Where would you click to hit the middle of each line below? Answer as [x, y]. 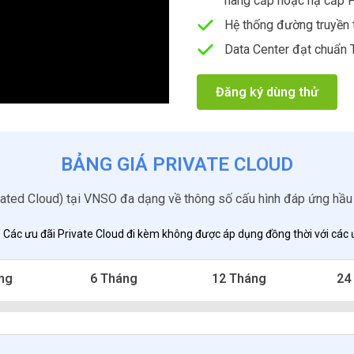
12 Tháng [239, 278]
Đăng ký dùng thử [267, 92]
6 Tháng [114, 278]
